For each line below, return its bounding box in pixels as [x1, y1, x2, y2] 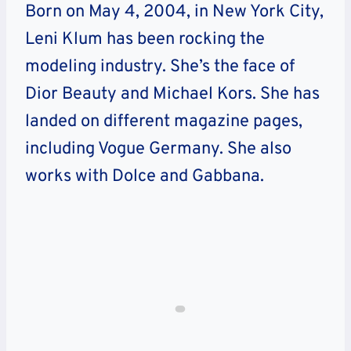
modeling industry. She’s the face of [25, 56, 295, 78]
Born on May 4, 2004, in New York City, [25, 2, 324, 24]
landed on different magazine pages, [25, 111, 302, 133]
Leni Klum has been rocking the [25, 29, 265, 51]
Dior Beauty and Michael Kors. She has [25, 84, 320, 106]
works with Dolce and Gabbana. [25, 166, 264, 188]
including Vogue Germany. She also [25, 139, 291, 161]
